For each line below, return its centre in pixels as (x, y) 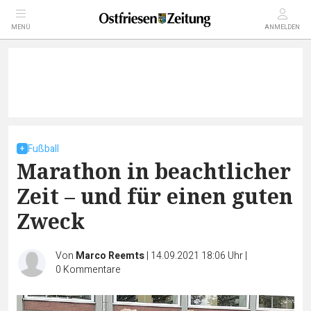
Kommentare (92, 270)
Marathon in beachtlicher (154, 171)
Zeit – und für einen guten (155, 196)
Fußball (43, 149)
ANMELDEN (282, 27)
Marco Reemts (110, 256)
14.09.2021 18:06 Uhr (198, 256)
